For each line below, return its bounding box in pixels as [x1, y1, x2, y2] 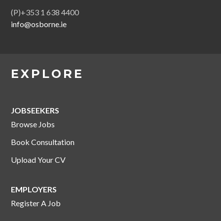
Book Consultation [11, 137, 75, 147]
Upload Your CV [11, 154, 66, 164]
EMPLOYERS [11, 184, 57, 194]
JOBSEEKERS [11, 105, 60, 115]
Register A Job [11, 198, 61, 208]
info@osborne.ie [11, 19, 67, 29]
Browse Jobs [11, 119, 55, 129]
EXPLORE [11, 66, 84, 81]
